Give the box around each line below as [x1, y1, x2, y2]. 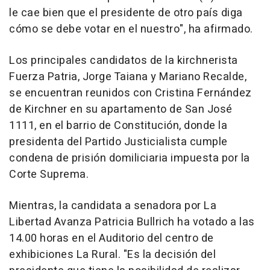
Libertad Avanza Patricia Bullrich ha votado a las [9, 214, 255, 231]
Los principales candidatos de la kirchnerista [9, 52, 238, 69]
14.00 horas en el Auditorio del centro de [9, 230, 214, 247]
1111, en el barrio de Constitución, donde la [9, 118, 227, 134]
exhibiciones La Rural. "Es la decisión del [9, 246, 216, 263]
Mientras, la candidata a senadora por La [9, 198, 216, 215]
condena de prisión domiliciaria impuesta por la [9, 150, 250, 167]
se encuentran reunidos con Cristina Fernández [9, 85, 252, 102]
